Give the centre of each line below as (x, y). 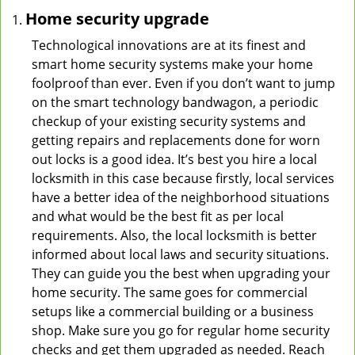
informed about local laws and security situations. (180, 254)
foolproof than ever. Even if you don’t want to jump (183, 83)
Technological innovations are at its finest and (169, 45)
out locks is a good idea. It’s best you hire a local (174, 159)
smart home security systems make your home (172, 64)
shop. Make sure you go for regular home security (181, 330)
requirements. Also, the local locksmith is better (174, 235)
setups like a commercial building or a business (173, 311)
